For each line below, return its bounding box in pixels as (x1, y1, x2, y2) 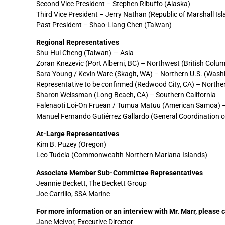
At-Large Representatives (36, 130, 119, 138)
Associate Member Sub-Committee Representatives (36, 168, 203, 177)
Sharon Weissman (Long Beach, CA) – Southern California (36, 91, 216, 99)
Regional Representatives (36, 38, 119, 47)
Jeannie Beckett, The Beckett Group (36, 179, 147, 187)
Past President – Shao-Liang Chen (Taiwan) (36, 20, 172, 29)
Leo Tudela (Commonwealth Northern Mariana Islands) (36, 151, 207, 159)
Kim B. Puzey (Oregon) (36, 140, 106, 149)
